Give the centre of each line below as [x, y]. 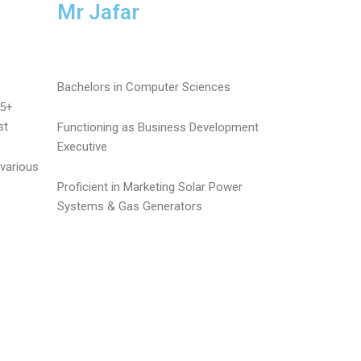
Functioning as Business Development [158, 127]
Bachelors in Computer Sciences [144, 87]
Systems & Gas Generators [130, 207]
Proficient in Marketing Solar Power [150, 187]
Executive [82, 147]
